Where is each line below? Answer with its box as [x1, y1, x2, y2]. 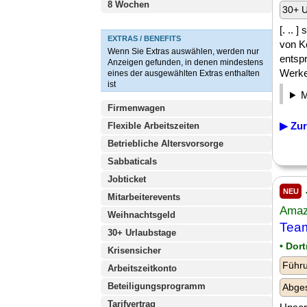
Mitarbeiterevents [108, 192, 180, 202]
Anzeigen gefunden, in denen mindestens [108, 58, 263, 67]
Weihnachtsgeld [108, 210, 175, 220]
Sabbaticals [108, 156, 157, 167]
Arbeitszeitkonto [108, 263, 177, 273]
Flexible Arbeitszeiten [108, 121, 199, 131]
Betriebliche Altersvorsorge [108, 138, 223, 149]
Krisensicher [108, 245, 161, 256]
